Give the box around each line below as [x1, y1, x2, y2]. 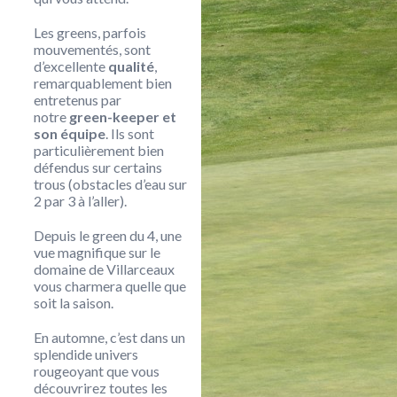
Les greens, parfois [34, 24, 146, 41]
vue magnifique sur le [34, 244, 160, 261]
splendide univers [34, 346, 138, 362]
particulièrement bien [34, 142, 164, 159]
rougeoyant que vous [34, 362, 160, 379]
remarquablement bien [34, 74, 172, 91]
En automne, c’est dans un [34, 329, 185, 346]
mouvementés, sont [34, 41, 151, 58]
